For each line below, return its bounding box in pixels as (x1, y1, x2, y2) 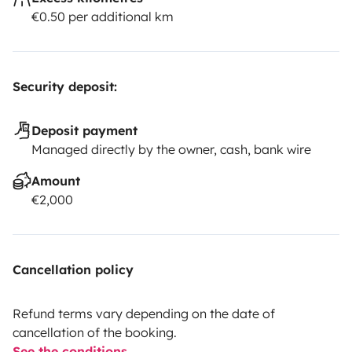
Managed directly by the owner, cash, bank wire (31, 141, 311, 157)
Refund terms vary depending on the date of (13, 305, 275, 321)
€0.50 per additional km (31, 8, 174, 24)
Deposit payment (31, 122, 137, 138)
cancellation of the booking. (13, 324, 177, 340)
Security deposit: (13, 78, 117, 94)
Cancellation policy (13, 261, 134, 277)
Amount (31, 172, 80, 189)
